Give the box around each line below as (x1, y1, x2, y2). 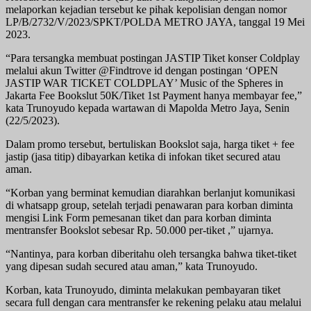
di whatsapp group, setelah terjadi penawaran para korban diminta (6, 199, 293, 211)
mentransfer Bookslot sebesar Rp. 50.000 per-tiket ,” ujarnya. (6, 224, 274, 236)
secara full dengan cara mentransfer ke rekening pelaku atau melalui (6, 296, 301, 308)
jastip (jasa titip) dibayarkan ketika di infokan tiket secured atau (6, 150, 280, 162)
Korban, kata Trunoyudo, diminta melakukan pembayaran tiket (6, 283, 280, 296)
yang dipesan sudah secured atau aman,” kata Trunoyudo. (6, 260, 258, 272)
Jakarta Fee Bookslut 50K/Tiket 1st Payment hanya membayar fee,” (6, 89, 302, 101)
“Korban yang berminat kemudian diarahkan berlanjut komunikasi (6, 186, 295, 199)
